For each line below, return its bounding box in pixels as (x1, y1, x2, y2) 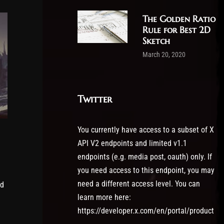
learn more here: (77, 192, 131, 202)
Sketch (142, 35, 170, 46)
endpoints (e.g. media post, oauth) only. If (77, 152, 212, 161)
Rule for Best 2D (142, 24, 210, 35)
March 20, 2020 (142, 50, 185, 59)
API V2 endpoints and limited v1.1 (77, 138, 187, 148)
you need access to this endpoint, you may (77, 165, 214, 175)
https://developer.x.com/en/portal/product (77, 206, 214, 215)
